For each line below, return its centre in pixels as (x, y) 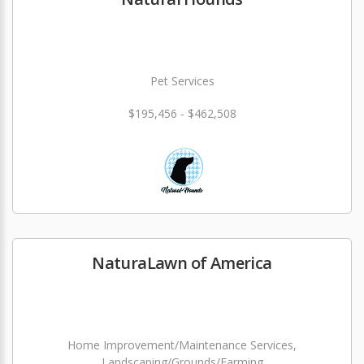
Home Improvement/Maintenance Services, (182, 345)
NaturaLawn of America (182, 263)
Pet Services (182, 81)
